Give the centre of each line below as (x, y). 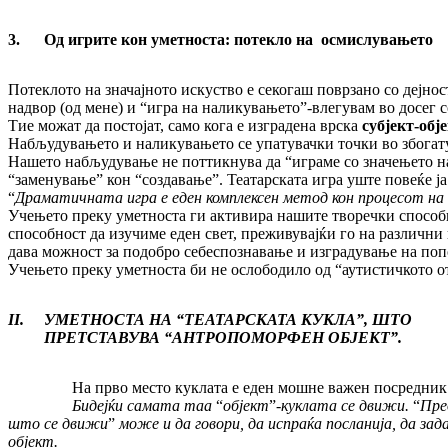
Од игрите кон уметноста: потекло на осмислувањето (238, 40)
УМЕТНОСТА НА (110, 320)
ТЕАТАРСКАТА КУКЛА (270, 320)
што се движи (58, 424)
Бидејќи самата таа (112, 406)
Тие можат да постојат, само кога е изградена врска (185, 126)
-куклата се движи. (344, 406)
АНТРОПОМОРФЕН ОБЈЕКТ (281, 338)
